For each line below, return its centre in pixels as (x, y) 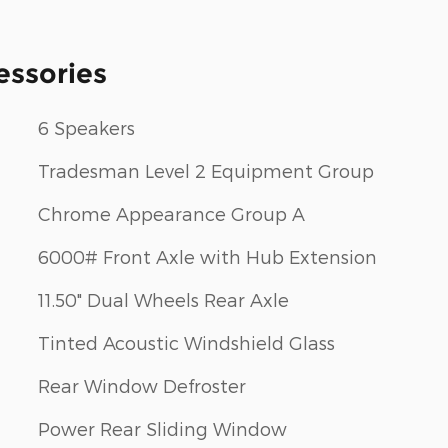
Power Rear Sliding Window (162, 429)
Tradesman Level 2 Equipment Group (206, 171)
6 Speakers (86, 128)
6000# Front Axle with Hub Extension (207, 257)
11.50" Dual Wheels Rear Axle (163, 300)
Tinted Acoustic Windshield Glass (186, 343)
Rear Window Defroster (142, 386)
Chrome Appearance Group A (171, 214)
